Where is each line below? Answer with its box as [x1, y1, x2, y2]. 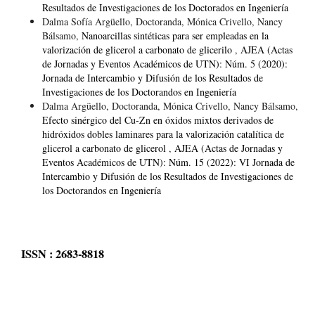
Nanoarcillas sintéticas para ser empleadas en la [81, 28, 269, 42]
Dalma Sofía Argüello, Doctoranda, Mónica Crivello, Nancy [41, 14, 283, 28]
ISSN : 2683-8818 [21, 245, 104, 263]
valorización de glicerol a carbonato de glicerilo [41, 42, 235, 56]
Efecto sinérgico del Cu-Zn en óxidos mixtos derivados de [41, 112, 274, 127]
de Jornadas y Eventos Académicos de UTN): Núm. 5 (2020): [41, 56, 288, 70]
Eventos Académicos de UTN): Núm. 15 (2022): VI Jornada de [41, 155, 295, 169]
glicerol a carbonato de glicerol [41, 141, 169, 155]
